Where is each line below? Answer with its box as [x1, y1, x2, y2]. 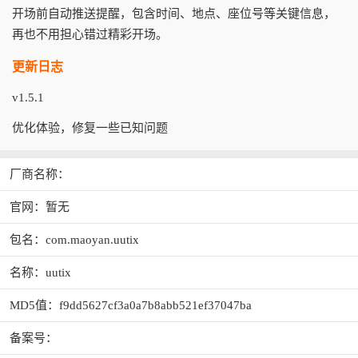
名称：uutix [10, 265, 71, 279]
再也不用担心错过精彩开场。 [12, 27, 168, 41]
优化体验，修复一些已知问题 [12, 121, 168, 134]
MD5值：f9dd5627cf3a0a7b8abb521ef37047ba [10, 298, 252, 312]
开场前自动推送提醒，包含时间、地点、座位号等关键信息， [12, 6, 336, 20]
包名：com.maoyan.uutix [10, 233, 139, 246]
